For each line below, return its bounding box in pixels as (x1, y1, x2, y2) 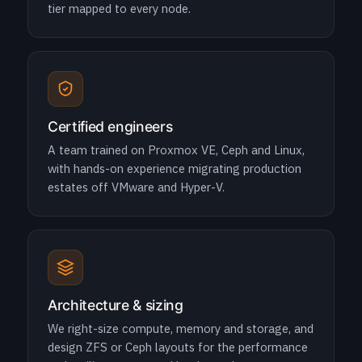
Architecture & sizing (48, 297, 183, 314)
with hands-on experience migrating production (48, 161, 301, 176)
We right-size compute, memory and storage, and (48, 321, 314, 336)
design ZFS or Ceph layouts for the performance (48, 339, 308, 355)
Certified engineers (48, 118, 173, 135)
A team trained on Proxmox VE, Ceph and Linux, (48, 142, 305, 158)
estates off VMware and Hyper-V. (48, 179, 225, 195)
